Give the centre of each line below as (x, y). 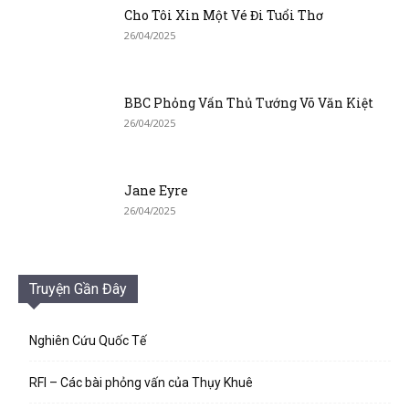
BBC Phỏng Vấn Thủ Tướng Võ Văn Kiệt (249, 103)
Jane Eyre (156, 190)
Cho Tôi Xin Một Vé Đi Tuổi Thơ (224, 15)
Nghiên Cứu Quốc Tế (88, 341)
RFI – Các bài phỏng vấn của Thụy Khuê (141, 383)
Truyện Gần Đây (78, 289)
